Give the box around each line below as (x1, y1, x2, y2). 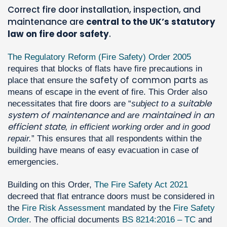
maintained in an (142, 109, 214, 122)
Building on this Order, (8, 180, 94, 190)
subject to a (131, 99, 178, 109)
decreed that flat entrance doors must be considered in (8, 192, 214, 202)
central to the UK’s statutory (86, 16, 215, 28)
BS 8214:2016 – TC (122, 215, 196, 225)
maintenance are (8, 16, 86, 28)
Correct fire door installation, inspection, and (8, 4, 201, 16)
